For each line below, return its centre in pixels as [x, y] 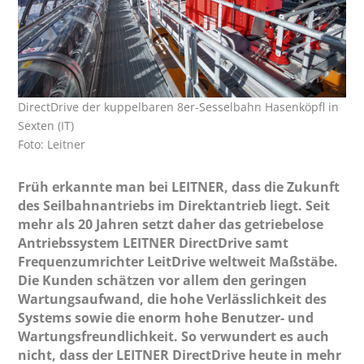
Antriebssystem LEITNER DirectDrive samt [154, 243]
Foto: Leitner [52, 144]
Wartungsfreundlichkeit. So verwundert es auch [174, 336]
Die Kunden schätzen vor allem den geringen [163, 280]
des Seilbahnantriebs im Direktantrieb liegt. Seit [174, 205]
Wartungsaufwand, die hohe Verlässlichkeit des [173, 299]
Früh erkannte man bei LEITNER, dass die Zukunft [179, 186]
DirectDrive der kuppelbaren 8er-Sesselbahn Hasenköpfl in [179, 106]
